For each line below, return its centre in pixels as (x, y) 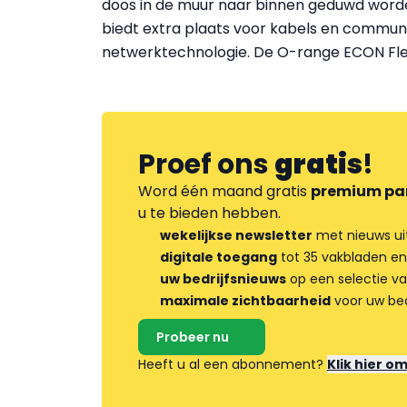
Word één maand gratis (224, 191)
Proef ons (206, 164)
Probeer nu (193, 337)
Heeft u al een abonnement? (233, 364)
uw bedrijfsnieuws (223, 279)
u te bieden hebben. (209, 213)
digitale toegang (218, 257)
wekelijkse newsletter (236, 235)
